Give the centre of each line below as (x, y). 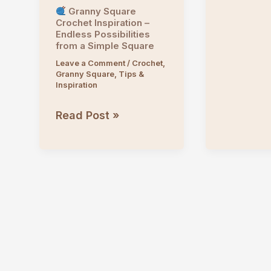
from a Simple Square (105, 45)
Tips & (131, 74)
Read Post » (87, 116)
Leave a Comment (90, 63)
